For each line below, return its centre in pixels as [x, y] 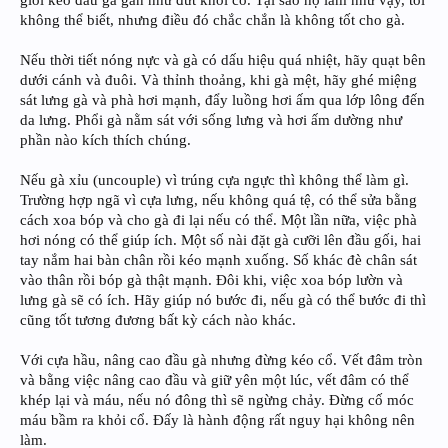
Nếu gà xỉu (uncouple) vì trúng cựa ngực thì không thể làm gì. [214, 180]
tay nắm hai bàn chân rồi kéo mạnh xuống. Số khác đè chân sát [218, 260]
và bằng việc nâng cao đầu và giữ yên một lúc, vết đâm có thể [214, 380]
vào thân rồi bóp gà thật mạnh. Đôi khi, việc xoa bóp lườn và [211, 280]
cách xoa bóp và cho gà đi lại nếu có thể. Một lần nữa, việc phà [218, 220]
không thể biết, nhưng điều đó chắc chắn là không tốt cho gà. [212, 20]
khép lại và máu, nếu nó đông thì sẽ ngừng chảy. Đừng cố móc [217, 400]
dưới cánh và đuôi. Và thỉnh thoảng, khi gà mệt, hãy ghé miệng [218, 80]
